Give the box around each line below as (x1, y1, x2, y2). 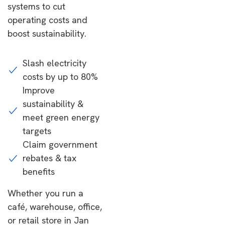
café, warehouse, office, (8, 201, 102, 212)
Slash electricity (23, 57, 86, 69)
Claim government (23, 139, 97, 150)
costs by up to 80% (23, 71, 98, 82)
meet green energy (23, 111, 99, 123)
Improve (23, 84, 55, 96)
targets (23, 125, 51, 137)
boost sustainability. (8, 28, 86, 39)
